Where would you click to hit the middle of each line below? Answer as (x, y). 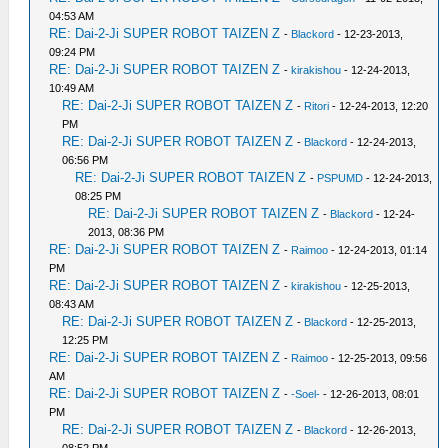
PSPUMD (340, 177)
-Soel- (306, 393)
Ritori (317, 105)
